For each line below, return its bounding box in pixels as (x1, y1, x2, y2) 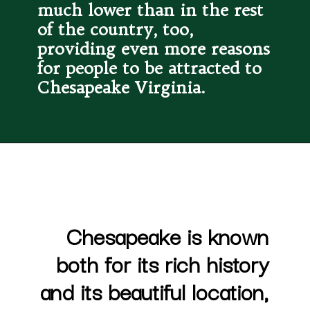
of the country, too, (37, 18, 194, 39)
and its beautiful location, (39, 273, 268, 309)
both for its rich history (55, 246, 268, 281)
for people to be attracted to (37, 57, 262, 78)
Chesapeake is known (66, 218, 268, 253)
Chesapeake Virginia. (37, 76, 206, 98)
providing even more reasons (37, 37, 271, 59)
